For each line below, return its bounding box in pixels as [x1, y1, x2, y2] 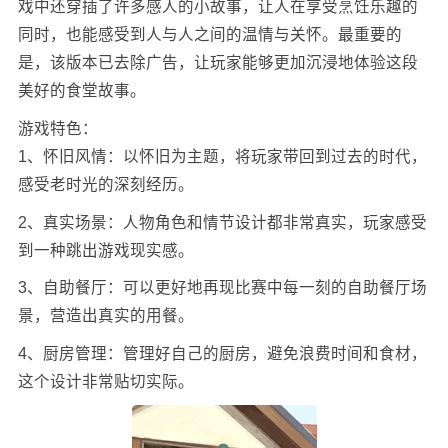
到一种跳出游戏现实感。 [17, 241, 194, 259]
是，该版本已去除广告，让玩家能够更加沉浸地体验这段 [17, 54, 418, 72]
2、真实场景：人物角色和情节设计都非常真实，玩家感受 [17, 213, 427, 231]
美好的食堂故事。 [17, 82, 146, 100]
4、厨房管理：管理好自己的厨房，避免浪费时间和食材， [17, 344, 427, 362]
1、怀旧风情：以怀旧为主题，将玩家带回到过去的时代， [17, 147, 427, 165]
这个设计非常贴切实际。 [17, 372, 194, 390]
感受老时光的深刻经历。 [17, 175, 194, 193]
